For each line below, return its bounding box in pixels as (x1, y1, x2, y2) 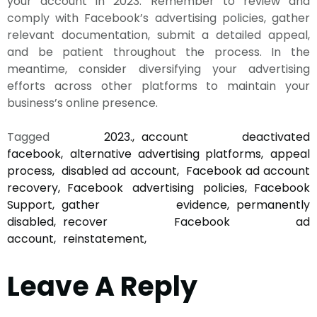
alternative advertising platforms (70, 146, 261, 162)
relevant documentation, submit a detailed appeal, (7, 27, 310, 43)
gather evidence (62, 197, 227, 213)
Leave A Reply (7, 267, 197, 305)
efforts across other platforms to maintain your (7, 78, 310, 94)
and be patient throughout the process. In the (7, 44, 310, 60)
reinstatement (63, 231, 144, 247)
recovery (7, 180, 58, 196)
